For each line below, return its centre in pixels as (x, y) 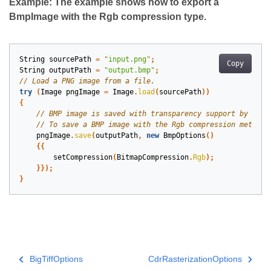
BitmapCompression (153, 158)
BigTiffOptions (56, 259)
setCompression (83, 158)
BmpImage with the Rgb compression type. (108, 17)
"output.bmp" (129, 70)
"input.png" (127, 60)
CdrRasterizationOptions (195, 259)
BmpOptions (184, 136)
